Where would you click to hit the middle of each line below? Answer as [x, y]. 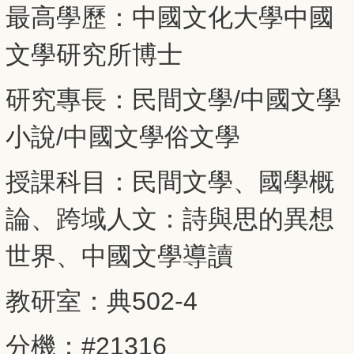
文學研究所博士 [94, 55]
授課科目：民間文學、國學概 [170, 182]
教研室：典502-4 [102, 301]
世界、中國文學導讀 [119, 256]
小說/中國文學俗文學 [123, 137]
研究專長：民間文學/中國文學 [173, 100]
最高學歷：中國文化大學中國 [170, 18]
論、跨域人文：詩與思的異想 [170, 219]
